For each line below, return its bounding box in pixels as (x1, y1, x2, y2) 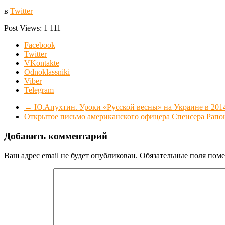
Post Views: (4, 24, 44, 33)
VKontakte (24, 59, 59, 68)
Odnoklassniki (24, 68, 70, 77)
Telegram (24, 86, 54, 95)
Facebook (24, 41, 55, 50)
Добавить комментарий (4, 130, 107, 141)
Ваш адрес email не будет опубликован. (4, 151, 138, 160)
